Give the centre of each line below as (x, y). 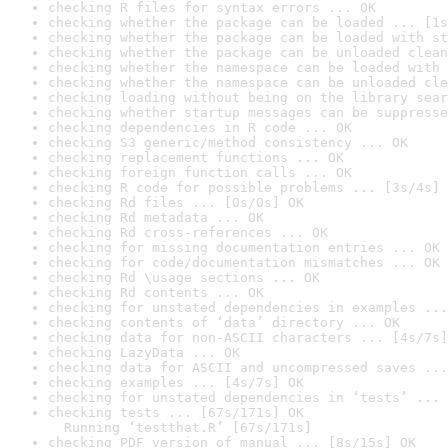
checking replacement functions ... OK (196, 157)
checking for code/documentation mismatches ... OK (244, 262)
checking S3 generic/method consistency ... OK (228, 142)
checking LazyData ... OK (144, 352)
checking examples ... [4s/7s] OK (176, 382)
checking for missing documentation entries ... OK (244, 247)
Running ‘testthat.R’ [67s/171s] (180, 427)
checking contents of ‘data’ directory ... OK (224, 322)
